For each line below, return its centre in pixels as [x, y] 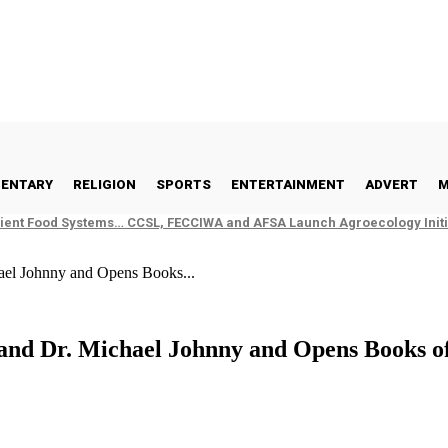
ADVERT [391, 184]
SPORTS [183, 184]
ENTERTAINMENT [288, 184]
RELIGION [104, 184]
